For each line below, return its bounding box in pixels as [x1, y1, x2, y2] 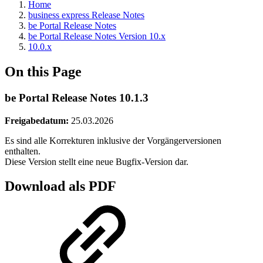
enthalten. [5, 146, 41, 156]
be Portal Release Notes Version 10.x [28, 31, 166, 41]
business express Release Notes [28, 10, 144, 20]
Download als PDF [5, 178, 116, 194]
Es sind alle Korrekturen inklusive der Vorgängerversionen [5, 135, 221, 146]
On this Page [5, 63, 82, 79]
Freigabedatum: [5, 115, 69, 126]
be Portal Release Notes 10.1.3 [5, 91, 149, 104]
